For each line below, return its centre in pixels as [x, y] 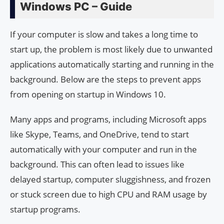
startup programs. [45, 209]
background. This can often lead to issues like [97, 164]
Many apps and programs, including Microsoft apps [108, 119]
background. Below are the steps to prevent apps [105, 79]
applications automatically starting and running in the [112, 64]
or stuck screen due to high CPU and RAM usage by [108, 194]
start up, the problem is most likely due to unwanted [111, 49]
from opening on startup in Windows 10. [88, 94]
